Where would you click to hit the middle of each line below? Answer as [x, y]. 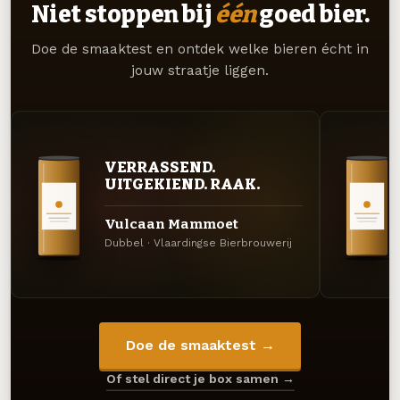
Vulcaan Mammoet [171, 225]
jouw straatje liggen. [200, 70]
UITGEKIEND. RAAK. [182, 184]
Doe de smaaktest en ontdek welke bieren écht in [200, 49]
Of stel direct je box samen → [200, 379]
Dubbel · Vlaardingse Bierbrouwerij [198, 243]
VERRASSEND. [159, 167]
